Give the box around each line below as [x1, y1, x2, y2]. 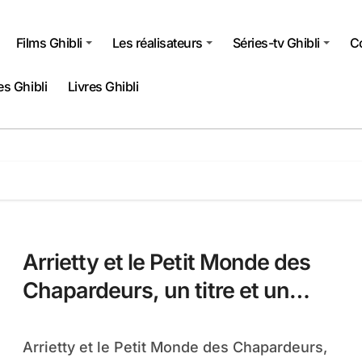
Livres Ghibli [67, 78, 139, 95]
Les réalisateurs [112, 34, 203, 51]
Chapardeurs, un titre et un [23, 277, 289, 304]
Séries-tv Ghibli [232, 34, 321, 51]
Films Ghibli [15, 34, 82, 51]
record [23, 305, 87, 332]
